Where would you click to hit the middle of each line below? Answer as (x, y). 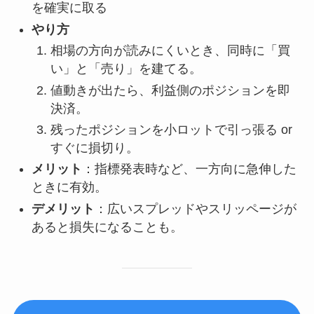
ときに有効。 (69, 187)
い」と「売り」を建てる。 (126, 69)
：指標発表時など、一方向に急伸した (189, 169)
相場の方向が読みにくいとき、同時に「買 (170, 51)
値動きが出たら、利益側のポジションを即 (170, 90)
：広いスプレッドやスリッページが (195, 209)
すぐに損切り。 (94, 148)
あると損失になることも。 (107, 227)
